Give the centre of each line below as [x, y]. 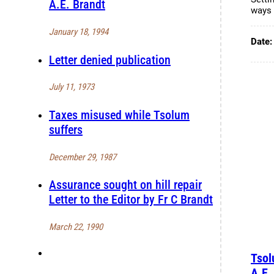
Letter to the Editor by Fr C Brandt [131, 200]
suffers [66, 130]
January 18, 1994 [79, 31]
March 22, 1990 [76, 227]
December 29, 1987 [83, 157]
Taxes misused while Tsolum [119, 115]
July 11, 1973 [72, 87]
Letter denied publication [110, 60]
